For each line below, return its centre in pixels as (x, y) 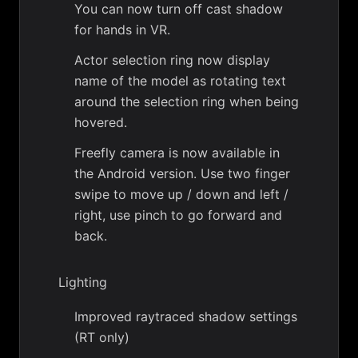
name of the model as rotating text (180, 81)
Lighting (83, 282)
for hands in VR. (122, 30)
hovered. (101, 123)
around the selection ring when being (187, 102)
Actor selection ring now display (172, 60)
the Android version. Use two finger (182, 174)
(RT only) (102, 338)
